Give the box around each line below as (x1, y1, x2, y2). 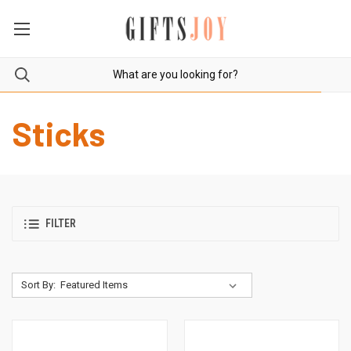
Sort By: (20, 278, 56, 291)
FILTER (45, 217, 76, 230)
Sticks (12, 113, 106, 153)
